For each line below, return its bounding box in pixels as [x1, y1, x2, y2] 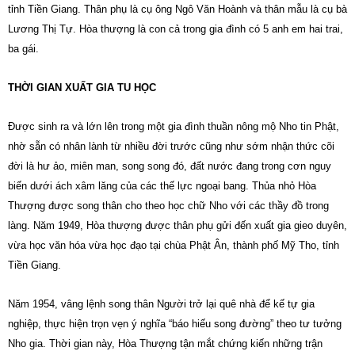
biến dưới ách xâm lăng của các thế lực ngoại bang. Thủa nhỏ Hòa [8, 180, 316, 192]
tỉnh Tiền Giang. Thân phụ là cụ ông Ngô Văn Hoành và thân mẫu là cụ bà [8, 3, 347, 15]
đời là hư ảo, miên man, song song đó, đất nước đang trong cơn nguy [8, 160, 331, 172]
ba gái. [8, 43, 39, 55]
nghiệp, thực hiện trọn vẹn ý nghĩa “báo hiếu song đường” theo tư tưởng [8, 318, 342, 330]
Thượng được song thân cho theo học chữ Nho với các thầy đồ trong [8, 200, 329, 212]
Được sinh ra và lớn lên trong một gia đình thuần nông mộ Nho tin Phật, [8, 120, 339, 132]
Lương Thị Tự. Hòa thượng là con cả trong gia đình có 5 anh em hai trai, [8, 23, 343, 35]
